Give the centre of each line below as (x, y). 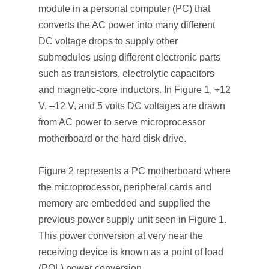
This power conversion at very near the (121, 236)
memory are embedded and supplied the (124, 203)
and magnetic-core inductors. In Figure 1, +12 (134, 90)
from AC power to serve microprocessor (122, 122)
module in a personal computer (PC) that (124, 9)
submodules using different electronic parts (129, 57)
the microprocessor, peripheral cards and (125, 187)
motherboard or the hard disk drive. (112, 138)
